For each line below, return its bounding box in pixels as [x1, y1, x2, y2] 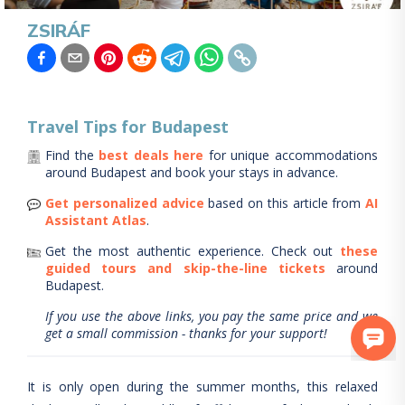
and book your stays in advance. [146, 164, 338, 181]
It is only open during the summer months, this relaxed [27, 378, 378, 395]
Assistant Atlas [45, 212, 146, 229]
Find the [45, 146, 94, 164]
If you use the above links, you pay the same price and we [45, 307, 378, 325]
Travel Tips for [27, 116, 151, 137]
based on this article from [208, 194, 362, 212]
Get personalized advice [45, 194, 204, 212]
